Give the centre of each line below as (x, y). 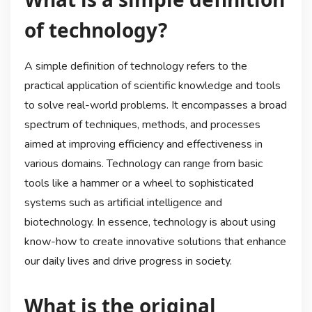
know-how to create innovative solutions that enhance (155, 242)
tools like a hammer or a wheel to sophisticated (139, 184)
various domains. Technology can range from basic (143, 164)
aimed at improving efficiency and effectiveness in (143, 145)
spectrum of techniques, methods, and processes (142, 125)
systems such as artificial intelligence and (123, 203)
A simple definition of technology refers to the (135, 67)
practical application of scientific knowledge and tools (152, 86)
